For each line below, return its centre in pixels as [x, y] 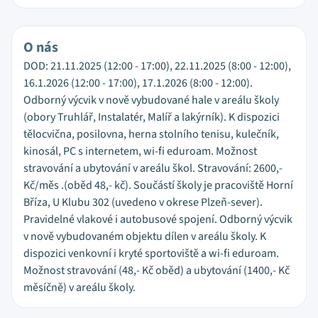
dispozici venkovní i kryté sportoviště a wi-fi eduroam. [151, 253]
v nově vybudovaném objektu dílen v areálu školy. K [145, 236]
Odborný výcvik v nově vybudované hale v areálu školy [151, 100]
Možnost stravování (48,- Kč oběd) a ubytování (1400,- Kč [157, 270]
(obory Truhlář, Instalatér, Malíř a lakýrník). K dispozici [152, 117]
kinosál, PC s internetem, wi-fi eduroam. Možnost [140, 151]
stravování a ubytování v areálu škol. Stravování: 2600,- [153, 168]
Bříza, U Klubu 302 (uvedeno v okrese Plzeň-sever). [143, 202]
